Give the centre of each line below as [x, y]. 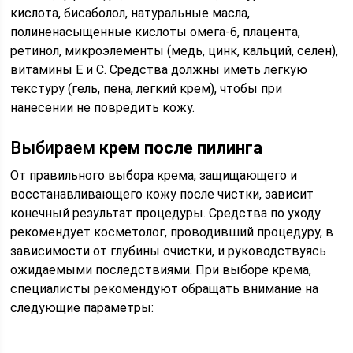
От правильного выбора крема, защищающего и [154, 175]
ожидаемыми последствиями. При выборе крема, [161, 270]
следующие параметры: [82, 308]
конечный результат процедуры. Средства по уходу [166, 213]
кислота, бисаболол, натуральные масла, [130, 13]
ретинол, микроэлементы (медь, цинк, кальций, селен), [175, 51]
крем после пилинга [181, 148]
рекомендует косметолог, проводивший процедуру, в [172, 232]
